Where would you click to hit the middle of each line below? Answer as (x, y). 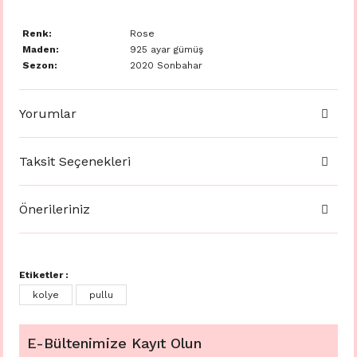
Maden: (39, 49)
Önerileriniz (55, 209)
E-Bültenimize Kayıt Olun (114, 343)
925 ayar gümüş (165, 49)
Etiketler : (44, 275)
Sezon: (39, 65)
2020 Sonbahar (166, 65)
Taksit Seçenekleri (75, 161)
